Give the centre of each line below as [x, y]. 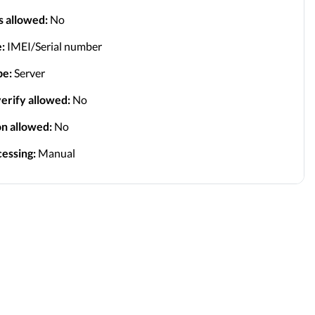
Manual [55, 153]
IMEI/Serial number [53, 46]
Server [28, 72]
